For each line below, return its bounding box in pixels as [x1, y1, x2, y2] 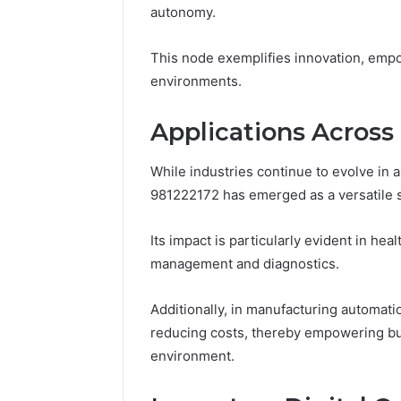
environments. [150, 72, 242, 90]
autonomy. [150, 3, 216, 21]
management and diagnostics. [150, 255, 339, 273]
